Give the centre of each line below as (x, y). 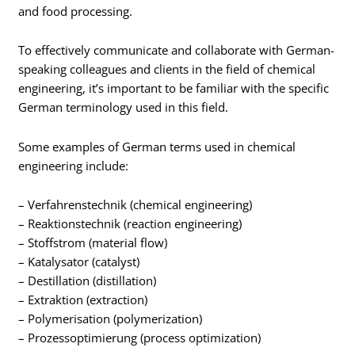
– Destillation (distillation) (88, 281)
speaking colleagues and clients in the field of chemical (167, 69)
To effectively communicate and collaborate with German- (177, 50)
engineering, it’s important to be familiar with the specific (174, 88)
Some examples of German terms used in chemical (157, 146)
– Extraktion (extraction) (83, 300)
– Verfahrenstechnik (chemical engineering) (136, 205)
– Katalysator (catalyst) (79, 262)
